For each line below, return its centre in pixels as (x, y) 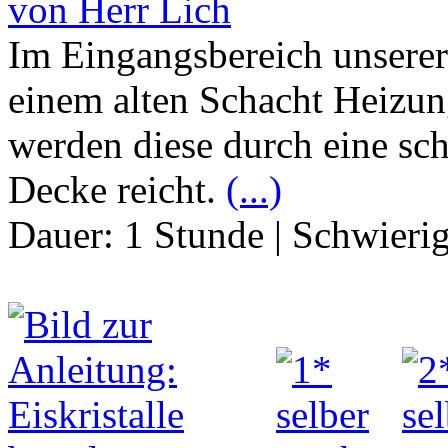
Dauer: (66, 235)
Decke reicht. (117, 190)
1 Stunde (194, 235)
